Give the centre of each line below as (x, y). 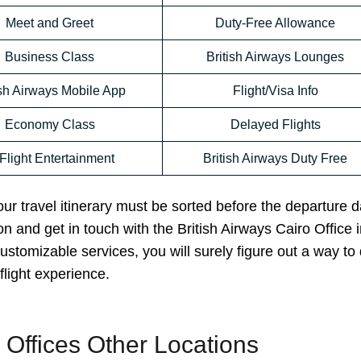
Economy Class (50, 125)
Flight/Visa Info (275, 91)
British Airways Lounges (275, 57)
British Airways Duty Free (275, 159)
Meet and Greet (50, 23)
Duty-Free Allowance (275, 23)
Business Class (50, 57)
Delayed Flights (275, 125)
